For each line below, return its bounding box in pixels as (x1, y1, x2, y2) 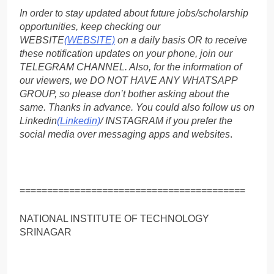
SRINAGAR (20, 226, 72, 237)
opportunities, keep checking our (20, 21, 160, 32)
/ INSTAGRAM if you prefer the (100, 115, 232, 126)
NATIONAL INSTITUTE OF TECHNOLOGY (20, 213, 209, 224)
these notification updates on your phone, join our (20, 48, 232, 59)
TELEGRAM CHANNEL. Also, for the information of (20, 61, 242, 72)
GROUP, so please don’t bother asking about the (20, 88, 229, 99)
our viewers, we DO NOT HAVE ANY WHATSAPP (20, 75, 237, 86)
